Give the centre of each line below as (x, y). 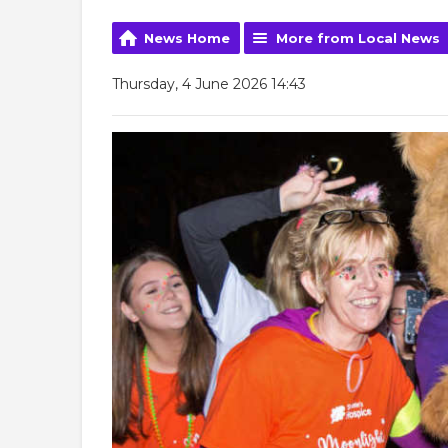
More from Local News (358, 37)
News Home (187, 37)
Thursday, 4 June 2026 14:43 (209, 83)
